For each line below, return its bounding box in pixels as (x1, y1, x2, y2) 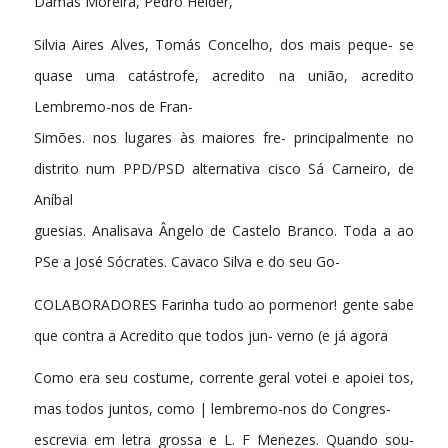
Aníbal (33, 189, 73, 209)
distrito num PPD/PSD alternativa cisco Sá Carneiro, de (33, 158, 415, 178)
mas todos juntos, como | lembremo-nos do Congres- (33, 399, 391, 419)
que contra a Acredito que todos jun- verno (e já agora (33, 325, 388, 345)
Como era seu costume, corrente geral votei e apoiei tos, (33, 368, 415, 388)
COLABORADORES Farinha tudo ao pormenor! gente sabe (33, 294, 415, 314)
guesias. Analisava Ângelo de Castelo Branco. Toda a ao (33, 220, 415, 240)
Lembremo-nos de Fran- (33, 96, 193, 116)
